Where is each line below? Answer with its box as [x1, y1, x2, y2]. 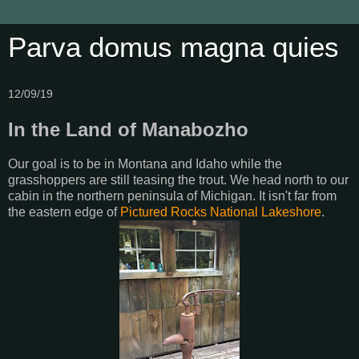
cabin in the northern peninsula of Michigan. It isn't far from [8, 188, 337, 203]
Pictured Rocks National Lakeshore [120, 204, 321, 219]
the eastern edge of [8, 204, 120, 219]
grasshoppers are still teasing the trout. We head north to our [8, 172, 349, 187]
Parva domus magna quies [8, 32, 339, 63]
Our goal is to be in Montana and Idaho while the [8, 156, 282, 171]
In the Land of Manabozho [8, 119, 248, 140]
